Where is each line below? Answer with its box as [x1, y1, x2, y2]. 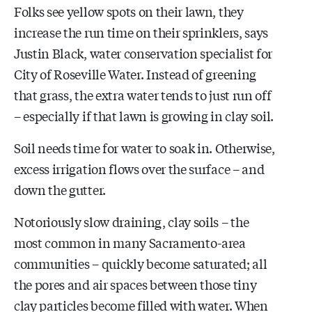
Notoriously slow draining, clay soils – [14, 212, 228, 231]
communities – [14, 253, 99, 272]
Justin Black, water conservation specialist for [14, 43, 272, 62]
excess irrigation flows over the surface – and [14, 159, 265, 178]
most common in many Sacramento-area [14, 233, 246, 251]
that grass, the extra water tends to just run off [14, 85, 272, 104]
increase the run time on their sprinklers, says [14, 22, 268, 41]
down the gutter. [14, 180, 106, 198]
